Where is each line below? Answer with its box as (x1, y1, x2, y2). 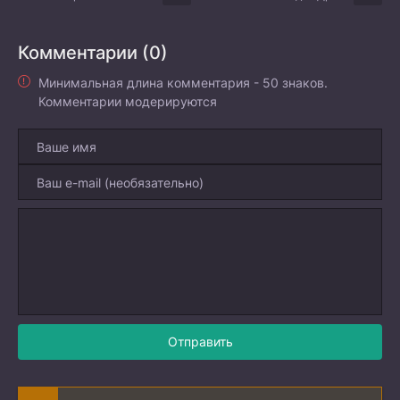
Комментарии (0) (18, 41, 168, 63)
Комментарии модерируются (38, 93, 217, 109)
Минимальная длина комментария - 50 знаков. (38, 74, 328, 90)
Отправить (167, 334, 233, 350)
